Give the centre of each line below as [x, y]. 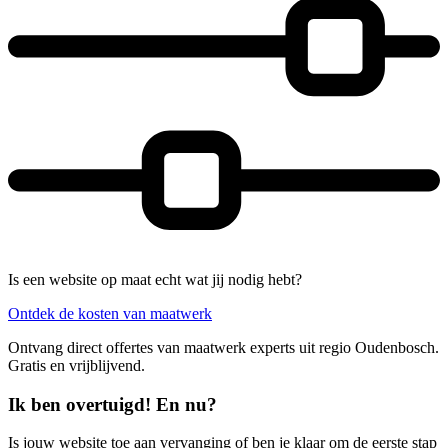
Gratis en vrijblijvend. [76, 365]
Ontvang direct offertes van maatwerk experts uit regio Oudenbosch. [223, 347]
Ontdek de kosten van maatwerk [110, 313]
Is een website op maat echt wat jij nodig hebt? [155, 279]
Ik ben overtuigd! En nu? [112, 404]
